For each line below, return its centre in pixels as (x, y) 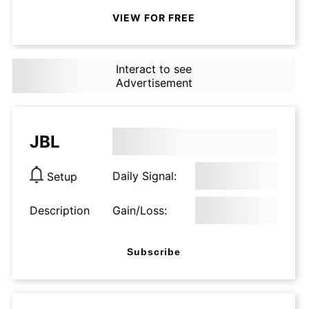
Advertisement (154, 83)
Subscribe (154, 251)
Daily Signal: (144, 176)
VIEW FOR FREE (154, 17)
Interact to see (153, 69)
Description (60, 210)
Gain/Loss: (140, 210)
